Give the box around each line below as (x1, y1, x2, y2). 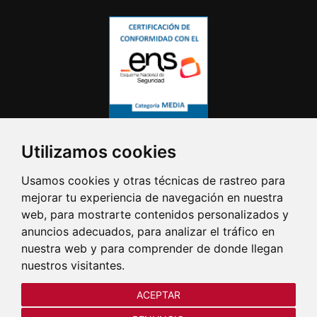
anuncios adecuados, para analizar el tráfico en (21, 224, 275, 238)
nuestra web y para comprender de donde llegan (21, 241, 283, 255)
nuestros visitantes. (21, 258, 125, 272)
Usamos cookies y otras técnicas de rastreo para (21, 173, 285, 188)
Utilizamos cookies (21, 142, 176, 162)
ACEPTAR (136, 288, 181, 301)
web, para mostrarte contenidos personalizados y (21, 207, 289, 221)
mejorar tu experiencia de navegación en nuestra (21, 190, 283, 204)
